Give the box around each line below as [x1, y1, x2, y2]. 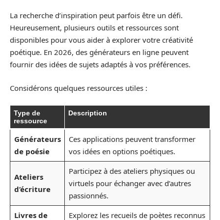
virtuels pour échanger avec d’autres [68, 178, 191, 188]
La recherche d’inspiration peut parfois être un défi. [10, 10, 183, 20]
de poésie [14, 146, 50, 156]
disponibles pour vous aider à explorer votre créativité [10, 35, 193, 45]
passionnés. [68, 191, 109, 200]
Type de [14, 109, 40, 117]
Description [68, 109, 107, 117]
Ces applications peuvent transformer [68, 134, 195, 144]
